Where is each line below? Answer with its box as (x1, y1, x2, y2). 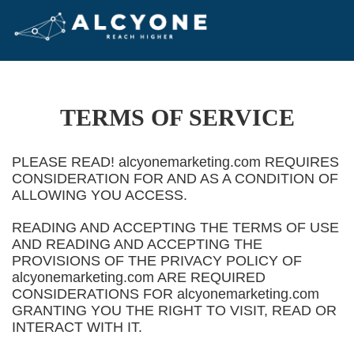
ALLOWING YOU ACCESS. (12, 187, 187, 203)
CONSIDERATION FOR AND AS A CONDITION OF (12, 171, 338, 186)
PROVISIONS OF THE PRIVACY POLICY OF (12, 253, 302, 269)
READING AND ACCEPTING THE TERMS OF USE (12, 220, 339, 235)
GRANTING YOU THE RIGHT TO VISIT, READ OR (12, 303, 337, 318)
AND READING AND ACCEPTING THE (12, 236, 262, 252)
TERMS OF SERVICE (59, 104, 295, 130)
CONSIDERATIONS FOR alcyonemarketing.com (12, 286, 319, 302)
